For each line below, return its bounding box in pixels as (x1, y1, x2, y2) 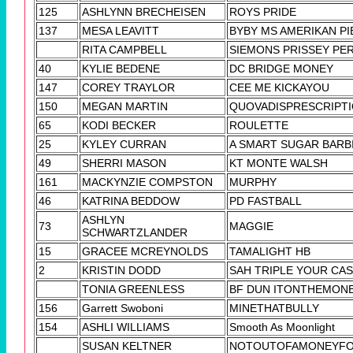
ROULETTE (229, 118, 288, 132)
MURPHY (229, 175, 277, 188)
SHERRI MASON (82, 156, 166, 169)
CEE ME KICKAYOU (229, 80, 329, 94)
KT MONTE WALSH (229, 156, 328, 169)
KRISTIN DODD (82, 263, 161, 277)
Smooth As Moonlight (229, 320, 335, 333)
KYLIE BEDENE (82, 61, 160, 75)
